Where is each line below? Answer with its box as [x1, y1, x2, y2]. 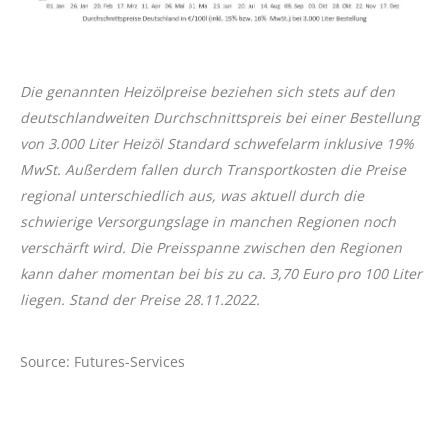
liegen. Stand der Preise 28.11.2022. [20, 290, 260, 310]
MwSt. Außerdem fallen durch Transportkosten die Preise [20, 160, 406, 180]
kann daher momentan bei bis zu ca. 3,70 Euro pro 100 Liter [20, 264, 422, 284]
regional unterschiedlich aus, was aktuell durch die [20, 186, 364, 206]
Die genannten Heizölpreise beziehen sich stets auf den [20, 82, 395, 102]
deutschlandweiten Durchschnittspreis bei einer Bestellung [20, 108, 420, 128]
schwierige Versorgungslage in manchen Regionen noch [20, 212, 396, 232]
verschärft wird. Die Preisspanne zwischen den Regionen [20, 238, 402, 258]
